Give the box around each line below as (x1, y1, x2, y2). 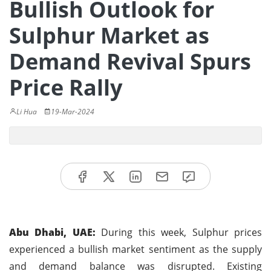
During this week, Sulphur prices (95, 225, 263, 239)
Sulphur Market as (9, 21, 209, 50)
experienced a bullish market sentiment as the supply (9, 242, 262, 256)
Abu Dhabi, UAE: (9, 225, 96, 239)
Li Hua (16, 106, 37, 117)
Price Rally (9, 73, 122, 102)
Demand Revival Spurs (9, 47, 251, 76)
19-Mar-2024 (51, 106, 94, 117)
